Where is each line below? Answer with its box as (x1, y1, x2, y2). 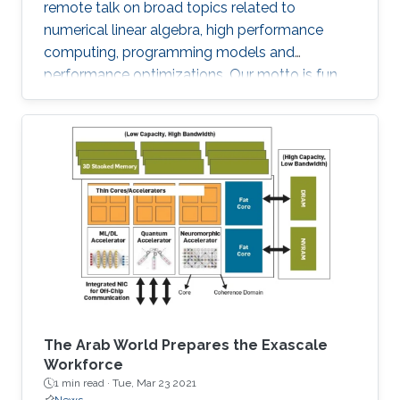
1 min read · (54, 377, 112, 390)
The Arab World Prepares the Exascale (44, 337, 328, 354)
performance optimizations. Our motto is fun (44, 65, 337, 83)
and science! (44, 87, 126, 105)
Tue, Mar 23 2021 (112, 377, 196, 390)
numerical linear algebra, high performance (44, 21, 323, 38)
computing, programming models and (44, 43, 295, 61)
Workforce (44, 356, 123, 374)
